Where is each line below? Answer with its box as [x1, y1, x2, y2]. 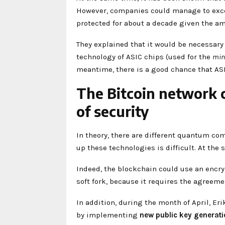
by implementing [76, 210, 140, 219]
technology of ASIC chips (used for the [76, 52, 212, 61]
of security [76, 102, 149, 120]
